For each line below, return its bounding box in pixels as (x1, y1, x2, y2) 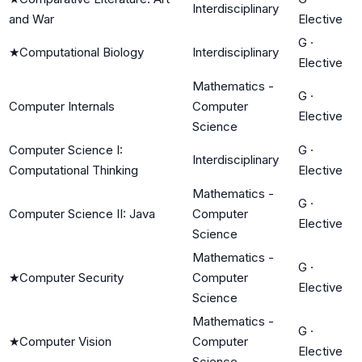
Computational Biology (19, 44, 144, 60)
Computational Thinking (9, 162, 138, 178)
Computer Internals (9, 98, 115, 114)
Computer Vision (19, 333, 112, 349)
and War (9, 11, 54, 27)
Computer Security (19, 269, 124, 285)
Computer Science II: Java (9, 205, 155, 221)
